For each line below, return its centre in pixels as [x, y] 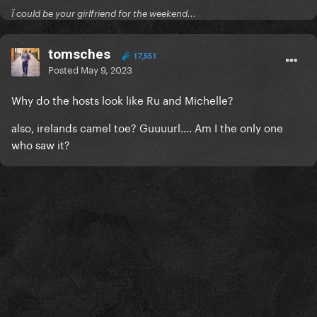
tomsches [79, 54]
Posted [64, 69]
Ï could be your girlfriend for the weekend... [104, 14]
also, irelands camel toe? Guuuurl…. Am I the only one [147, 127]
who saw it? [41, 144]
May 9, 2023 [106, 69]
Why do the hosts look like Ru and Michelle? [122, 99]
